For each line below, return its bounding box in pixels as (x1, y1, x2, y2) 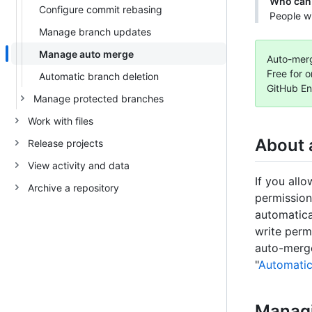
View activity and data (28, 159, 130, 171)
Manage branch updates (39, 25, 151, 38)
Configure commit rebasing (39, 3, 162, 15)
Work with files (28, 114, 93, 127)
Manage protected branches (33, 92, 164, 104)
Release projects (28, 136, 103, 149)
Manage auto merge (39, 47, 134, 60)
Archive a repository (28, 181, 119, 194)
